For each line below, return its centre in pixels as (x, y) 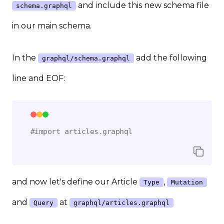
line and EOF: (38, 78)
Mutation (187, 182)
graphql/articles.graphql (121, 203)
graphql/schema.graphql (86, 58)
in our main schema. (52, 25)
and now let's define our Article (76, 182)
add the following (170, 57)
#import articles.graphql (81, 131)
